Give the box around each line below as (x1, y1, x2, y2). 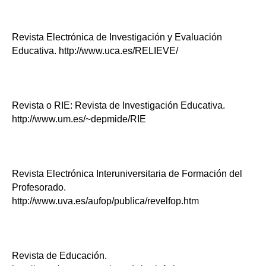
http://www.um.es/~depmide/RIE (12, 113, 146, 124)
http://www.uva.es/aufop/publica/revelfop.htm (12, 195, 199, 206)
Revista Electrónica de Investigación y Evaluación (12, 31, 222, 42)
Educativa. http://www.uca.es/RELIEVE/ (12, 45, 178, 56)
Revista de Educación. (12, 250, 107, 261)
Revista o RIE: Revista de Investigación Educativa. (12, 100, 225, 110)
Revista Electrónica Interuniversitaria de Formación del (12, 168, 242, 179)
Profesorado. (12, 182, 66, 192)
